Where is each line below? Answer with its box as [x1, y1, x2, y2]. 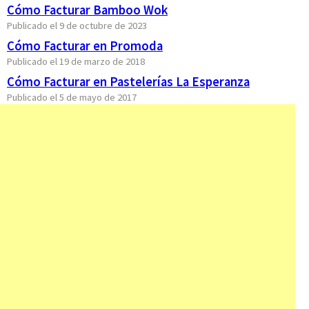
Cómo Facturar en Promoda [7, 38, 163, 54]
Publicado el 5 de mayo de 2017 [7, 91, 137, 104]
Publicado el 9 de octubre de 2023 [7, 19, 147, 32]
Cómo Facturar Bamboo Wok [7, 2, 168, 19]
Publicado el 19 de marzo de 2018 [7, 55, 145, 68]
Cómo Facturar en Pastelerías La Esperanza [7, 74, 250, 90]
